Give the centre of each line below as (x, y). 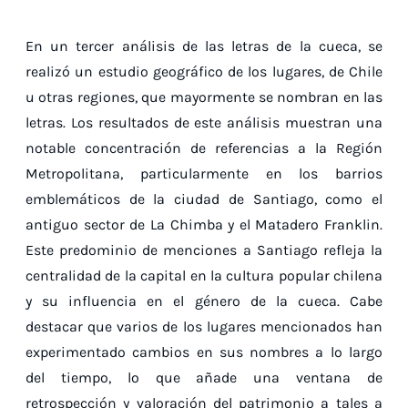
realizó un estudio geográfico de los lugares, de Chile (204, 72)
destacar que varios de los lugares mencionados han (204, 327)
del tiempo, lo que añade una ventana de (204, 378)
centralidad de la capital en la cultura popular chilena (204, 276)
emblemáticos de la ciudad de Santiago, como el (204, 199)
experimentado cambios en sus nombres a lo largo (204, 352)
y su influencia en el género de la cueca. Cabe (204, 301)
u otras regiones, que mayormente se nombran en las (204, 97)
